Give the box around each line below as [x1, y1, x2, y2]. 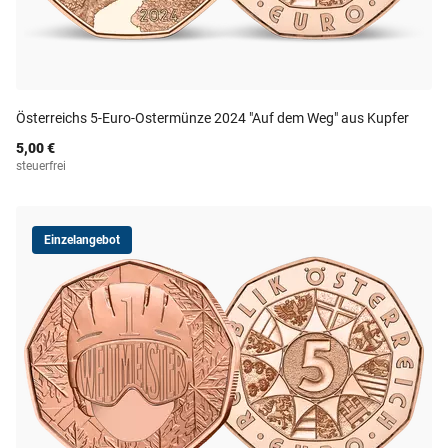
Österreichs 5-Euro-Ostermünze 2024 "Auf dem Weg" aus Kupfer [16, 110, 409, 126]
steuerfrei [16, 159, 66, 173]
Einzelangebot [44, 233, 120, 247]
